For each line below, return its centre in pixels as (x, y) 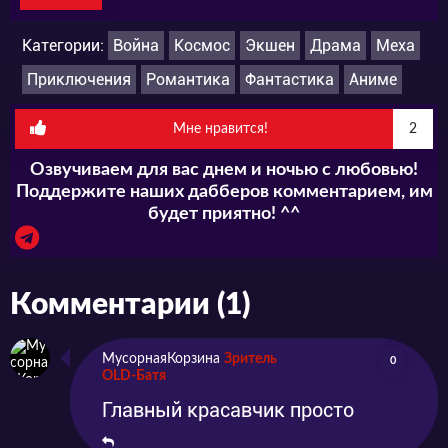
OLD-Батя (134, 375)
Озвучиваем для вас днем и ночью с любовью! (224, 169)
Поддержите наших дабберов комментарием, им (224, 191)
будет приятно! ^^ (224, 213)
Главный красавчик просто (228, 409)
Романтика (188, 79)
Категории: (65, 45)
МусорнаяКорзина (161, 358)
